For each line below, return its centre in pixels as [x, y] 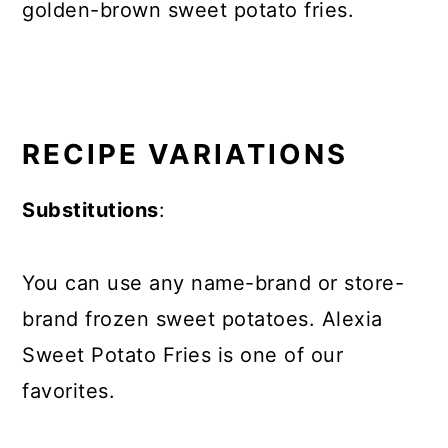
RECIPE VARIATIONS [185, 154]
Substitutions [90, 210]
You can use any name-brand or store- [213, 283]
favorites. [69, 391]
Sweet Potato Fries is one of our [183, 355]
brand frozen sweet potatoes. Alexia [202, 319]
